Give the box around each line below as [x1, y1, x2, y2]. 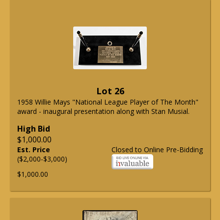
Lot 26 [96, 85, 124, 97]
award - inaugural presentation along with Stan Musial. [17, 107, 190, 116]
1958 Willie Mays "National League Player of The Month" [17, 97, 198, 107]
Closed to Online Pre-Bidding [111, 145, 203, 155]
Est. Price [17, 145, 50, 155]
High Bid [17, 123, 50, 135]
